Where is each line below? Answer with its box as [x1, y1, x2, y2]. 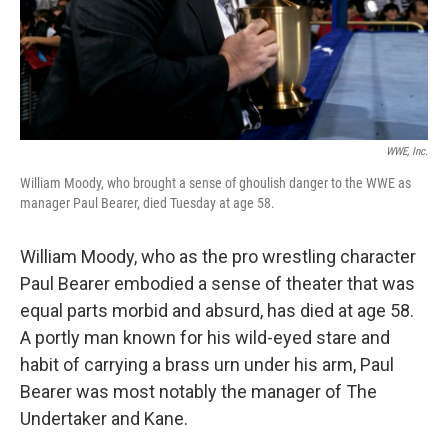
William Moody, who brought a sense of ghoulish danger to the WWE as [20, 175, 411, 191]
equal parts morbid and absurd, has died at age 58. [20, 300, 414, 321]
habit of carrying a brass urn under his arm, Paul [20, 354, 394, 375]
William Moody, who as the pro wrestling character [20, 246, 416, 267]
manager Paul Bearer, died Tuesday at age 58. [20, 195, 275, 211]
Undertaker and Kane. [20, 408, 188, 429]
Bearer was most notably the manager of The [20, 381, 377, 402]
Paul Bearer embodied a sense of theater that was [20, 273, 415, 294]
